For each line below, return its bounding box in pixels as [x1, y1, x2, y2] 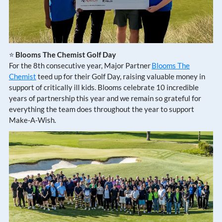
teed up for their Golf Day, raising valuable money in [36, 71, 205, 81]
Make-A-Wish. [9, 115, 56, 124]
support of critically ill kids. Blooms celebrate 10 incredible [9, 82, 199, 92]
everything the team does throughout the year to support [9, 104, 194, 113]
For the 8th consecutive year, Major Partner [9, 60, 152, 70]
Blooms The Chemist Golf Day [14, 50, 116, 59]
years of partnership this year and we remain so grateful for [9, 93, 201, 103]
